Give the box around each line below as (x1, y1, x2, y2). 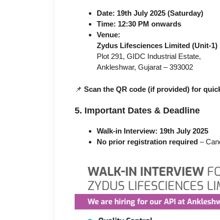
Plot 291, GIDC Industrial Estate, (97, 52, 201, 61)
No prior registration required (97, 137, 198, 146)
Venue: (97, 30, 120, 39)
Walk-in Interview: (97, 127, 158, 136)
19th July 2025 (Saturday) (117, 9, 203, 18)
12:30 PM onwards (118, 20, 181, 28)
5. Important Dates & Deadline (75, 106, 200, 116)
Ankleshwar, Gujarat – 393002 (97, 63, 193, 72)
